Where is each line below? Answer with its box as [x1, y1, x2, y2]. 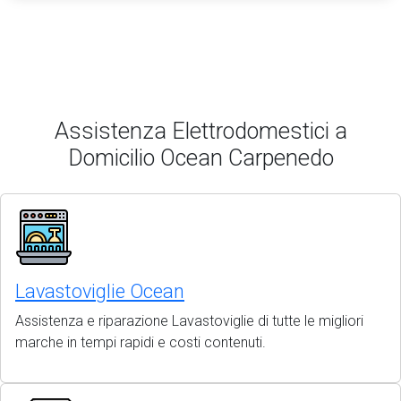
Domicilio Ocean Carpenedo [67, 145, 334, 171]
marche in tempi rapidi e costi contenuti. [15, 334, 266, 351]
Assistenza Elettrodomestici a [54, 118, 347, 144]
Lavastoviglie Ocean [15, 280, 184, 303]
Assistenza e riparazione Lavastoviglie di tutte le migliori [15, 312, 363, 329]
